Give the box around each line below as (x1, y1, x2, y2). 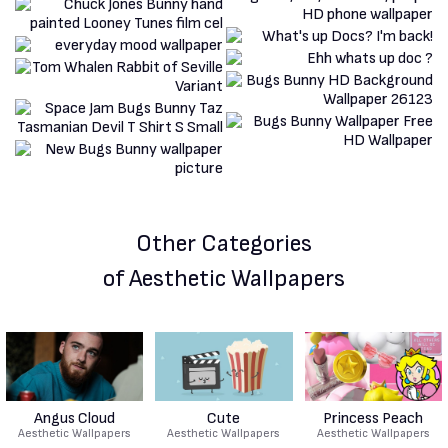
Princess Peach (323, 408, 424, 428)
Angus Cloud (34, 408, 116, 428)
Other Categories (136, 228, 312, 258)
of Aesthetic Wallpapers (103, 263, 345, 293)
